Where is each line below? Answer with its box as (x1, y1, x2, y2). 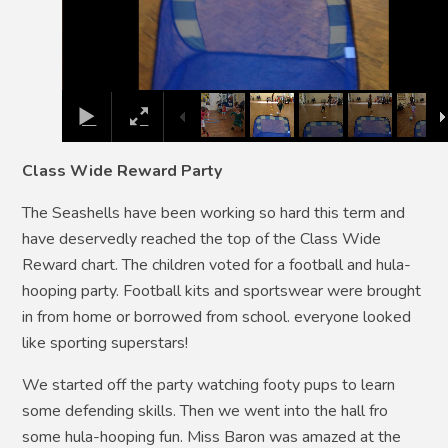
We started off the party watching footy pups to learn (22, 374, 396, 397)
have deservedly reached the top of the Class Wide (22, 228, 382, 251)
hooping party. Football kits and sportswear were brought (22, 280, 422, 303)
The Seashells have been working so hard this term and (22, 202, 406, 225)
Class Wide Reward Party (22, 160, 223, 183)
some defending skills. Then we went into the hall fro (22, 400, 389, 423)
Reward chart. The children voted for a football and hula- (22, 254, 412, 277)
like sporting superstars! (22, 332, 189, 355)
